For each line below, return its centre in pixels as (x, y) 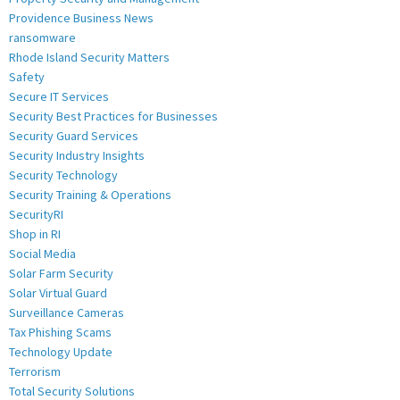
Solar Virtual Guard (58, 292)
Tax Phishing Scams (60, 332)
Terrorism (35, 371)
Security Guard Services (74, 135)
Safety (27, 76)
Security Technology (63, 175)
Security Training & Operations (90, 194)
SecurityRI (36, 214)
